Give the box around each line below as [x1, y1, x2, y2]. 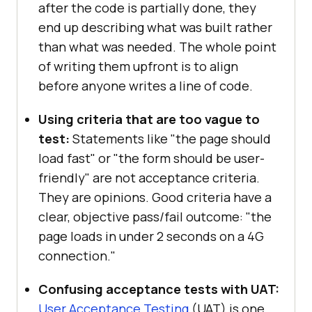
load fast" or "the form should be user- [38, 149, 265, 166]
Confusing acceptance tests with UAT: [38, 280, 279, 297]
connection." [38, 247, 116, 264]
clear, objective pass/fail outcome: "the [38, 208, 272, 225]
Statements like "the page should [70, 130, 271, 147]
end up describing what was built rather [38, 18, 272, 36]
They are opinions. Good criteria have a [38, 188, 272, 205]
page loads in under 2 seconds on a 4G [38, 227, 264, 244]
